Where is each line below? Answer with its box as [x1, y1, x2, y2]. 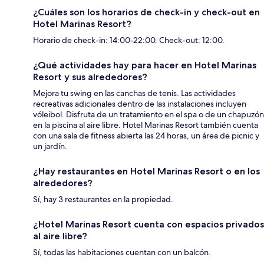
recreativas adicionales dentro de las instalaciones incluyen [33, 98, 246, 110]
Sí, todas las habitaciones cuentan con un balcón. [33, 247, 211, 258]
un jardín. [33, 141, 67, 152]
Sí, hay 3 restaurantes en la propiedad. [33, 194, 173, 205]
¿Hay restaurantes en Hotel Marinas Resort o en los [33, 166, 260, 177]
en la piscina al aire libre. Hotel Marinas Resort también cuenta [33, 120, 258, 131]
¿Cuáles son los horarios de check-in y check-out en [33, 6, 260, 18]
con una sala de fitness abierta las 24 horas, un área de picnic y [33, 130, 259, 141]
